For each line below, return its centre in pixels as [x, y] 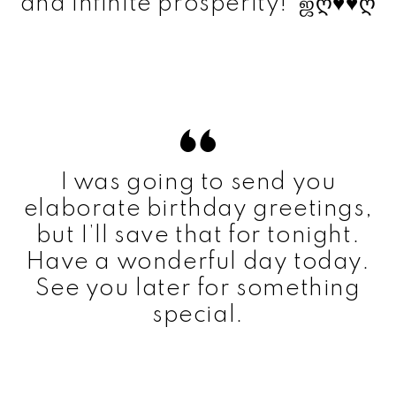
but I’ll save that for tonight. [198, 235]
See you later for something [198, 288]
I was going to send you [198, 182]
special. [198, 315]
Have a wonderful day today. [198, 262]
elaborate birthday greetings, [198, 209]
